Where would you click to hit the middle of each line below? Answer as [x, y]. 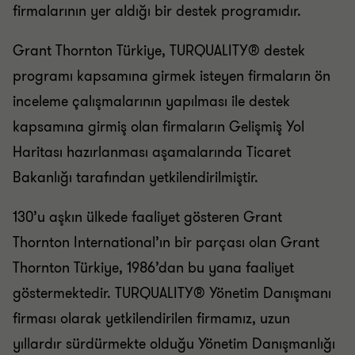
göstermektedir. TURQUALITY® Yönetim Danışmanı [172, 293]
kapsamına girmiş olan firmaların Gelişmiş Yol [158, 127]
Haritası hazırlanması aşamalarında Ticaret [152, 152]
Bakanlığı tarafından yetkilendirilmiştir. [136, 177]
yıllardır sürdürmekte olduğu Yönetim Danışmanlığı [174, 344]
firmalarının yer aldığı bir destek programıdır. [157, 11]
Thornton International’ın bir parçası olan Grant [166, 242]
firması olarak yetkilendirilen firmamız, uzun [151, 319]
